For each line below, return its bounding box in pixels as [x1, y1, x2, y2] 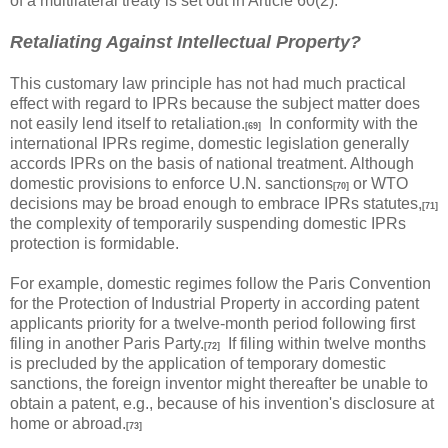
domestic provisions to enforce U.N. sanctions [10, 175, 333, 192]
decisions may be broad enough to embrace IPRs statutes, [10, 195, 422, 212]
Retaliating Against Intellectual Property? [10, 32, 361, 52]
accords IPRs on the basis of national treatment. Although [10, 155, 414, 172]
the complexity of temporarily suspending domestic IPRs [10, 215, 406, 232]
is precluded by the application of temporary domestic [10, 355, 386, 372]
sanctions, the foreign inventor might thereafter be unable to [10, 375, 428, 392]
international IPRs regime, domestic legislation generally [10, 135, 409, 152]
